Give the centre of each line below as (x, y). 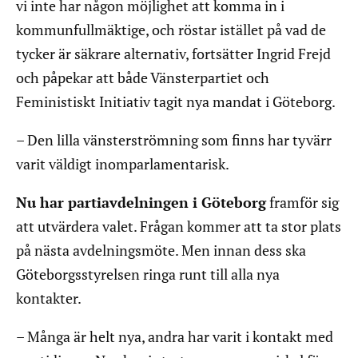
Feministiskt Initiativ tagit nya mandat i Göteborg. (176, 102)
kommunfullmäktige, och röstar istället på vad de (171, 30)
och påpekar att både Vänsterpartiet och (143, 78)
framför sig (302, 203)
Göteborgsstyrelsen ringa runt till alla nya (148, 274)
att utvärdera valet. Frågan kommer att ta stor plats (179, 227)
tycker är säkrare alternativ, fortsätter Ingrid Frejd (173, 54)
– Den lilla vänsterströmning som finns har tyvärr (174, 140)
